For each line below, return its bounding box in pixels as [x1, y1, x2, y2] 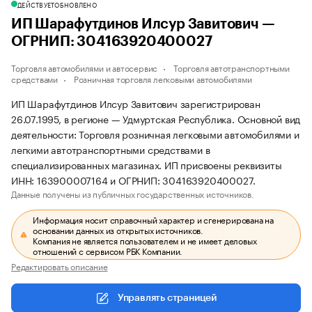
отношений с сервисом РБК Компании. [33, 244, 183, 257]
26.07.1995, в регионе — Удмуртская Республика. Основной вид [11, 111, 301, 126]
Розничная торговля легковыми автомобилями [73, 72, 252, 85]
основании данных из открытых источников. [33, 223, 204, 236]
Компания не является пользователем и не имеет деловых [33, 233, 257, 247]
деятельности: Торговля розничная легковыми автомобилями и [11, 126, 299, 141]
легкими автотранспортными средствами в [11, 141, 210, 157]
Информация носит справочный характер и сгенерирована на [33, 212, 274, 226]
